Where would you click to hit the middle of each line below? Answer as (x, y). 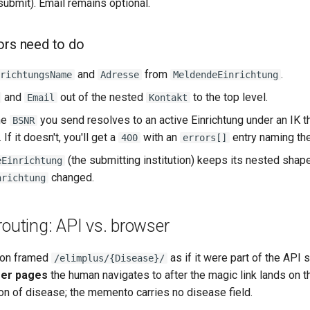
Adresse (120, 75)
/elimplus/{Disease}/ (109, 258)
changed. (71, 177)
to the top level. (229, 97)
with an (160, 137)
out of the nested (102, 97)
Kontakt (168, 98)
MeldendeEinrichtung (226, 75)
